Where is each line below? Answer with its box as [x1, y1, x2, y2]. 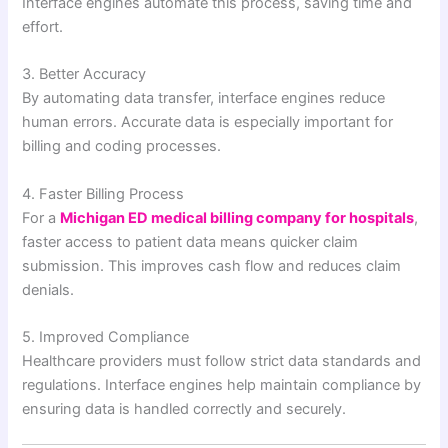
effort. [22, 18, 64, 37]
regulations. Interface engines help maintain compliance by [22, 376, 422, 395]
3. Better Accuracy [22, 65, 147, 84]
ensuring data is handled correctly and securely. [22, 400, 347, 419]
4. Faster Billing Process [22, 184, 185, 203]
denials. [22, 280, 75, 299]
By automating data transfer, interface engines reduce [22, 89, 386, 108]
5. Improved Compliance [22, 328, 190, 347]
